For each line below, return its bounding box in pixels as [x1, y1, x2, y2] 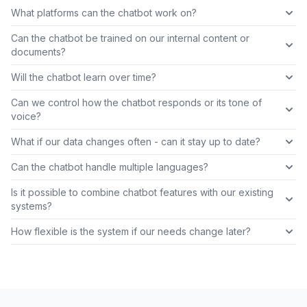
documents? [11, 46, 66, 58]
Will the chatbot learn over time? [11, 71, 156, 84]
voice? [11, 110, 41, 123]
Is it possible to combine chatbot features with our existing [11, 186, 273, 199]
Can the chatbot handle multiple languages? [11, 161, 208, 173]
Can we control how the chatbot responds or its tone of [11, 97, 262, 109]
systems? [11, 200, 52, 212]
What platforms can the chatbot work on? [11, 7, 197, 19]
